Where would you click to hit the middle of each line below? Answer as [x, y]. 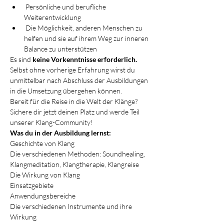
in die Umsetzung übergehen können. [66, 91]
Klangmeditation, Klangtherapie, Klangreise [74, 164]
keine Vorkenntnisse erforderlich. [84, 59]
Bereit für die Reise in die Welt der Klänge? [74, 101]
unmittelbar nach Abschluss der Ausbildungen [80, 80]
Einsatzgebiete [32, 185]
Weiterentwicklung [52, 17]
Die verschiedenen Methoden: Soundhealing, [78, 154]
